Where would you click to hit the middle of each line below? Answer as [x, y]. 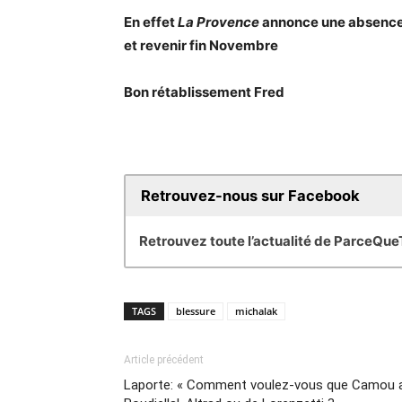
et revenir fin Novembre [201, 45]
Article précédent [164, 360]
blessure [196, 311]
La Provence [218, 22]
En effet [151, 22]
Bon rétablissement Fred [204, 92]
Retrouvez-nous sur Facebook [250, 196]
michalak [256, 311]
